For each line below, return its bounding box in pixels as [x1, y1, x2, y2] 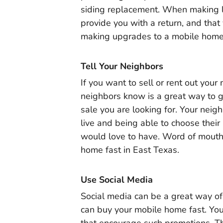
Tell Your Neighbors [81, 60, 163, 73]
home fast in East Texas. [81, 144, 179, 156]
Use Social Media [81, 174, 153, 186]
